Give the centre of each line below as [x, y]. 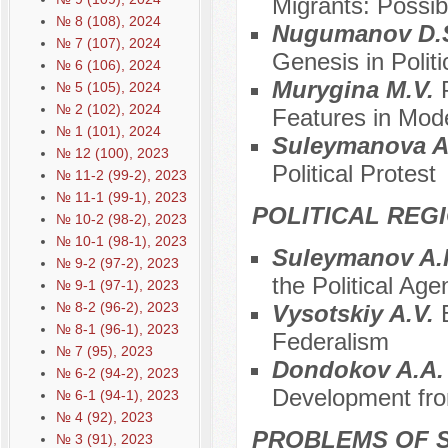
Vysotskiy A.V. [356, 314]
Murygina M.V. [356, 90]
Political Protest [353, 174]
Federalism [330, 342]
